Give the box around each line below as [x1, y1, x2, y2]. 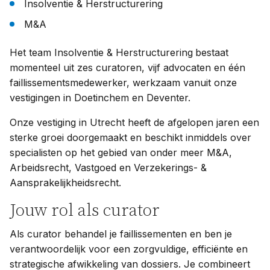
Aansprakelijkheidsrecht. [10, 176, 121, 189]
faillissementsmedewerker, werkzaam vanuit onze [10, 76, 237, 89]
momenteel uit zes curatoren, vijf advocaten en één [10, 61, 245, 74]
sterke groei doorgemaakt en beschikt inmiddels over [10, 131, 251, 143]
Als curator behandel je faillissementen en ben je [10, 227, 232, 240]
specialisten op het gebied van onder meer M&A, [10, 146, 232, 159]
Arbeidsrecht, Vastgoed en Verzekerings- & [10, 161, 207, 174]
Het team [10, 46, 51, 58]
